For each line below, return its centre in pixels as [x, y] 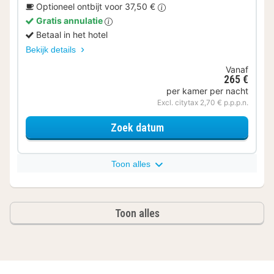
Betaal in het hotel [72, 35]
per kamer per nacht [207, 91]
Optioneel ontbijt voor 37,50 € [97, 7]
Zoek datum [137, 127]
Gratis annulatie [70, 21]
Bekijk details [52, 50]
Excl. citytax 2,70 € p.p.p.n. [203, 103]
